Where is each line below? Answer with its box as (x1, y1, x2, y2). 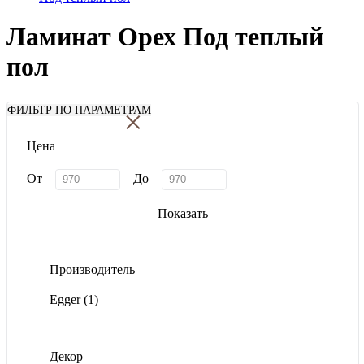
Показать (158, 206, 208, 220)
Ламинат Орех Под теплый (6, 21, 323, 51)
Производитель (50, 262, 135, 277)
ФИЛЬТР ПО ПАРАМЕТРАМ (7, 103, 151, 116)
